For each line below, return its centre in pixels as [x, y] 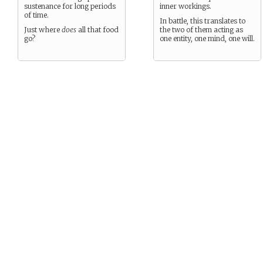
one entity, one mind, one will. [207, 38]
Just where [43, 30]
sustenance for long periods [70, 6]
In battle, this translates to [203, 21]
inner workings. [186, 6]
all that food [97, 30]
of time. [36, 15]
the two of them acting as [201, 30]
